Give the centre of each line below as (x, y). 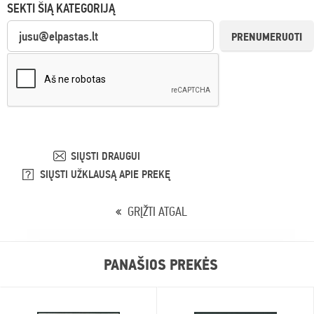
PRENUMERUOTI (267, 37)
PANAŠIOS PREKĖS (161, 265)
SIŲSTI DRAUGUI (105, 156)
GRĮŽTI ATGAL (157, 212)
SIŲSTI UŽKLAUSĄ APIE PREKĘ (105, 175)
